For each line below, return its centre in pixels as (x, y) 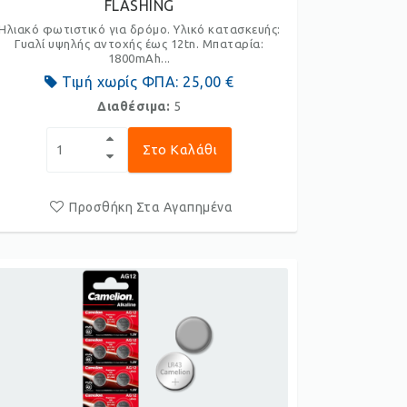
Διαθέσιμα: (135, 106)
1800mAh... (139, 58)
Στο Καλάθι (180, 149)
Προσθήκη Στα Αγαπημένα (151, 207)
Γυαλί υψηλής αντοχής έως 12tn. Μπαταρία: (139, 44)
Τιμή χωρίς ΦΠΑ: (120, 82)
